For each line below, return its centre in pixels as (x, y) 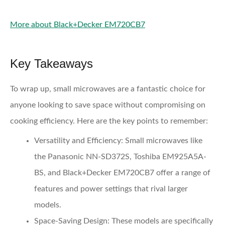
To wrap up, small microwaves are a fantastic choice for (108, 89)
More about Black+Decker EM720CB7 (78, 24)
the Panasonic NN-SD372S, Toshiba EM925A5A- (120, 156)
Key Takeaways (51, 63)
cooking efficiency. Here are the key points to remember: (109, 121)
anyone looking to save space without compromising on (108, 105)
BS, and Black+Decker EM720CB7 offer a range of (122, 173)
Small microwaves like (163, 140)
